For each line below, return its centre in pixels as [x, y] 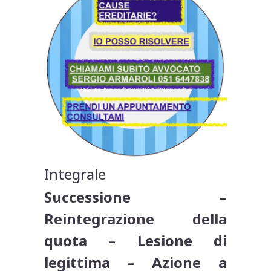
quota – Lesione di [135, 241]
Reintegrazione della [135, 219]
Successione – [135, 197]
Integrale [75, 174]
